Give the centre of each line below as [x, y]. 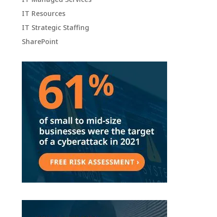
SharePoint [40, 42]
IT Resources [43, 14]
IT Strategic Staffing [55, 28]
